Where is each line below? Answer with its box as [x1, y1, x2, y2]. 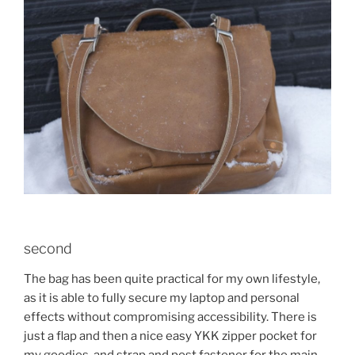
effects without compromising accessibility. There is [24, 309, 317, 324]
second [24, 240, 72, 258]
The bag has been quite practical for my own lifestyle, [24, 271, 320, 286]
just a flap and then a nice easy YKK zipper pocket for [24, 328, 317, 343]
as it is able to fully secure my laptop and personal [24, 290, 300, 305]
